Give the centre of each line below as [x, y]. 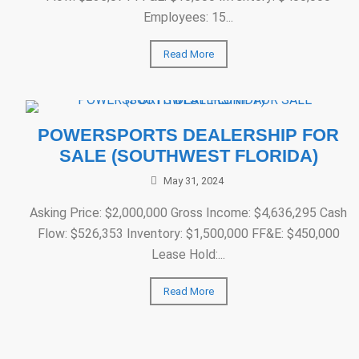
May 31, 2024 [194, 181]
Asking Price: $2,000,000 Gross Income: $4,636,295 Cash [189, 213]
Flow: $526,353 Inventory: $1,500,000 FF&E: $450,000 [188, 234]
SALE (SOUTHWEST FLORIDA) [188, 156]
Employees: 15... [189, 17]
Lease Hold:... [189, 254]
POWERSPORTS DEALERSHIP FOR [189, 135]
